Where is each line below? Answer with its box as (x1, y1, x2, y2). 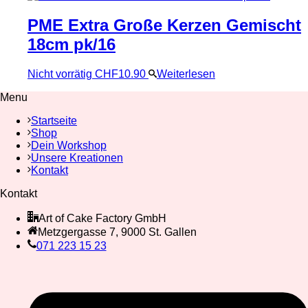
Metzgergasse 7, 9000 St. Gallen (37, 225, 197, 238)
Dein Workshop (31, 139, 107, 151)
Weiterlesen (157, 67, 215, 80)
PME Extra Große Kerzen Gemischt (27, 16, 301, 35)
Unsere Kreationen (31, 151, 123, 164)
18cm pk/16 (27, 35, 115, 54)
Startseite (31, 114, 77, 126)
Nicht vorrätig (27, 67, 92, 80)
